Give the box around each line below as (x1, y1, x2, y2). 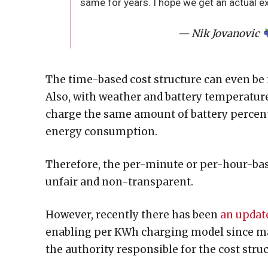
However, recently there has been (45, 208, 220, 221)
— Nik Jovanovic (178, 27, 263, 40)
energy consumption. (45, 125, 157, 138)
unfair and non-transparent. (45, 175, 193, 188)
